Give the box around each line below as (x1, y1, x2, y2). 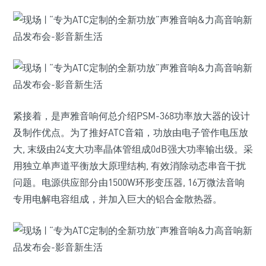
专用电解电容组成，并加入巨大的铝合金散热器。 (13, 193, 222, 205)
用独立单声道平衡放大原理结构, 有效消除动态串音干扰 (13, 160, 246, 172)
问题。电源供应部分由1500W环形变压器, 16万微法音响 (13, 176, 245, 188)
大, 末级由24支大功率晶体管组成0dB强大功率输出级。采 (13, 143, 253, 155)
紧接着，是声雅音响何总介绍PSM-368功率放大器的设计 (13, 110, 250, 122)
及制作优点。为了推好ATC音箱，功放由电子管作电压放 (13, 126, 248, 138)
